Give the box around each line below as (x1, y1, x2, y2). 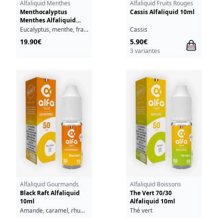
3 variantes (129, 46, 160, 55)
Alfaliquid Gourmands (19, 180, 79, 189)
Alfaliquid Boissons (129, 180, 181, 189)
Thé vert (129, 206, 152, 215)
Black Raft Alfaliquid (19, 189, 80, 198)
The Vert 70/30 (129, 189, 172, 198)
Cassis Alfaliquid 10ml (129, 8, 195, 17)
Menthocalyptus (19, 8, 67, 17)
